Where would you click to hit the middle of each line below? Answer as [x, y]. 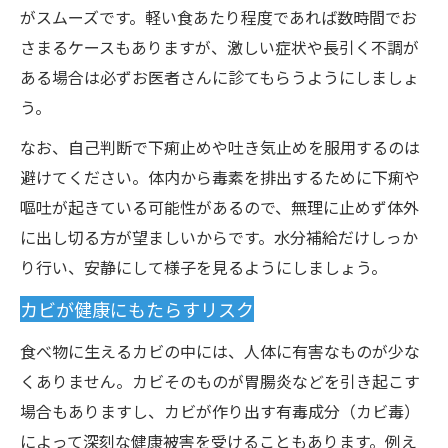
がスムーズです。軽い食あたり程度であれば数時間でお [218, 17]
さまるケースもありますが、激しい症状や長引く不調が [219, 47]
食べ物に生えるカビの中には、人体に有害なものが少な [220, 351]
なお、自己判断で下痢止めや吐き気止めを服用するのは [220, 147]
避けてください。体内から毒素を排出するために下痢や [220, 177]
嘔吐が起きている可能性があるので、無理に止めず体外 [219, 207]
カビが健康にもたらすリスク [137, 309]
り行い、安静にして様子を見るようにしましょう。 [203, 267]
